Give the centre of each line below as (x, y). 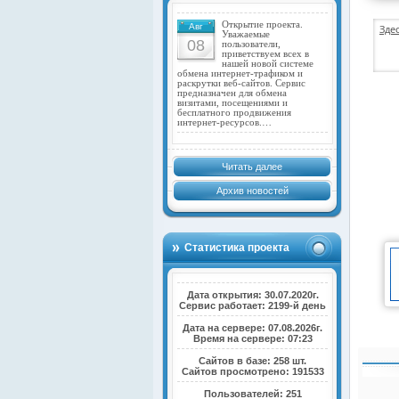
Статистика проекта (237, 247)
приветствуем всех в (265, 53)
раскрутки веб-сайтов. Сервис (241, 83)
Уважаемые (246, 34)
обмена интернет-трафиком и (240, 73)
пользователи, (251, 44)
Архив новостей (252, 190)
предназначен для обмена (232, 93)
